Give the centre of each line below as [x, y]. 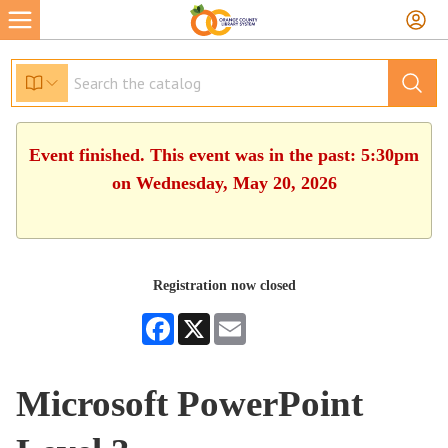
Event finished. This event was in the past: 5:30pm [224, 155]
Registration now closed [224, 285]
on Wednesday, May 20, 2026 [224, 183]
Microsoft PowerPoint [190, 403]
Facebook [201, 320]
